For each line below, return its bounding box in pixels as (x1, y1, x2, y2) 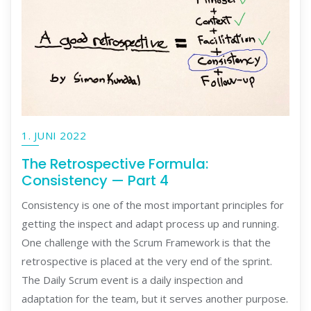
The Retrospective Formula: (22, 153, 208, 174)
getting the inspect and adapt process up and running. (22, 217, 279, 231)
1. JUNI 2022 (22, 128, 86, 142)
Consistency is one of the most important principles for (22, 198, 284, 212)
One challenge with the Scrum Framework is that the (22, 235, 271, 250)
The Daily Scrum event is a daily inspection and (22, 273, 243, 287)
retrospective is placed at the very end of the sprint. (22, 254, 272, 269)
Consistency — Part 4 (22, 170, 169, 190)
